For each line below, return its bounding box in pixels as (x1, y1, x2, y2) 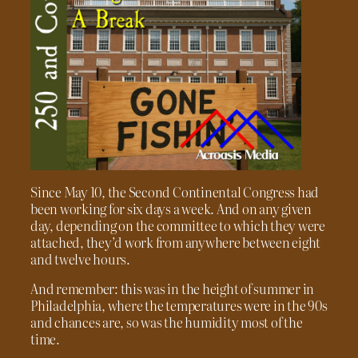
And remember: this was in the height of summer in (30, 278, 315, 298)
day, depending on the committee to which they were (30, 215, 326, 235)
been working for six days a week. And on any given (30, 198, 312, 218)
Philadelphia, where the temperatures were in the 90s (30, 295, 328, 315)
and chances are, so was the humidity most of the (30, 312, 303, 332)
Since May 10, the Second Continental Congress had (30, 181, 320, 201)
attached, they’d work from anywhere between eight (30, 232, 321, 252)
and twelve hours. (30, 249, 130, 268)
